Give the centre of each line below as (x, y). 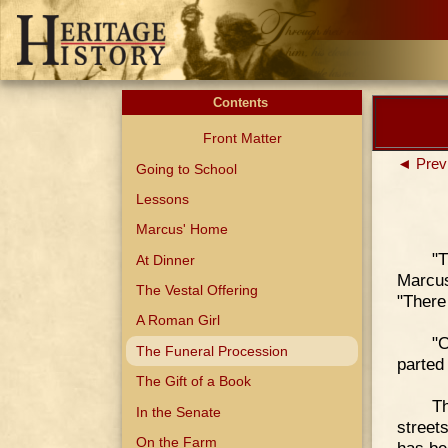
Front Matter (242, 138)
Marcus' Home (182, 229)
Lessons (163, 198)
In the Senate (179, 411)
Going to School (187, 168)
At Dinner (166, 259)
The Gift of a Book (194, 381)
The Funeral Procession (212, 350)
